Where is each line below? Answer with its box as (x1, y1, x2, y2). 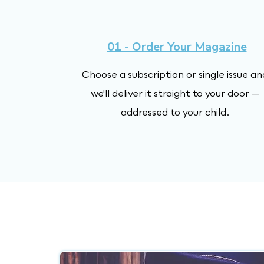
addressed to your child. (120, 106, 230, 118)
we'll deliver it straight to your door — (91, 87, 259, 99)
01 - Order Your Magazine (107, 39, 247, 55)
